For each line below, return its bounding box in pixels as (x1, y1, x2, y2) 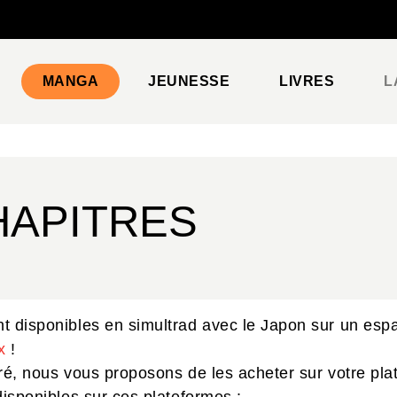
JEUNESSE (148, 74, 230, 89)
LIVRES (279, 74, 335, 89)
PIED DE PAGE (34, 23, 125, 37)
